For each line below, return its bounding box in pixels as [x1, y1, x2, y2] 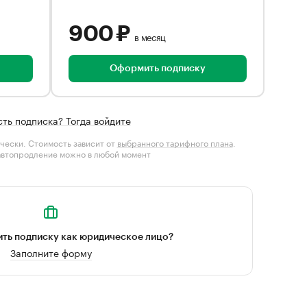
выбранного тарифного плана [116, 136, 233, 149]
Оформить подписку [110, 64, 206, 73]
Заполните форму [10, 245, 92, 260]
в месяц [134, 29, 167, 43]
